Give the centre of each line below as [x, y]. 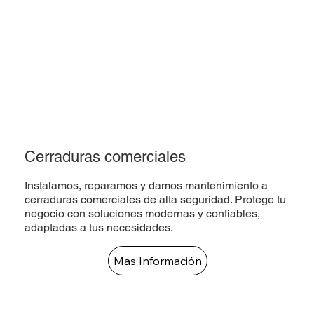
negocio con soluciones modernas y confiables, [143, 214]
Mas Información [157, 261]
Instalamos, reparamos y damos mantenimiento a [146, 186]
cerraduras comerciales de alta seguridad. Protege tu [156, 200]
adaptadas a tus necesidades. [99, 228]
